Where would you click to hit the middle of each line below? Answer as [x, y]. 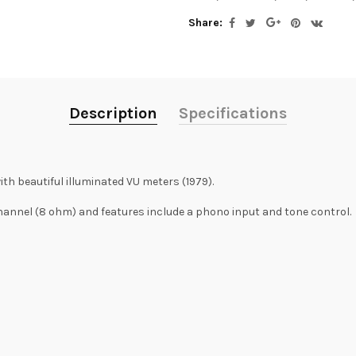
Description [113, 113]
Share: [205, 23]
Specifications [233, 113]
